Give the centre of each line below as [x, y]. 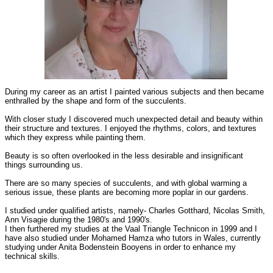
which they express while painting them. [75, 138]
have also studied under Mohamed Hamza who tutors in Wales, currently [133, 238]
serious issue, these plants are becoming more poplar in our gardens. [127, 193]
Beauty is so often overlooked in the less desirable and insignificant [124, 156]
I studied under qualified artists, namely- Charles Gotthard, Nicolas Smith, [135, 211]
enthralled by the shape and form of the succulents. [96, 101]
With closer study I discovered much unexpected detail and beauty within [134, 119]
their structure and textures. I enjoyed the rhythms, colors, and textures [131, 129]
